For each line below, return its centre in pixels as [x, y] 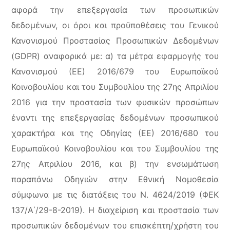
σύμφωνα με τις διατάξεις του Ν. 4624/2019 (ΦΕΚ [115, 195]
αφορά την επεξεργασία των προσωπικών [115, 10]
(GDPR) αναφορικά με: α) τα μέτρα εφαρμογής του [115, 56]
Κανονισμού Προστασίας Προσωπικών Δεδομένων [115, 41]
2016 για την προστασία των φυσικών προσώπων [115, 102]
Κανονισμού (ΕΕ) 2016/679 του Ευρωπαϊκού [115, 71]
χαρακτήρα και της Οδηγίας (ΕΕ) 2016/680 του [115, 133]
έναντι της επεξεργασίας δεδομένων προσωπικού [115, 118]
